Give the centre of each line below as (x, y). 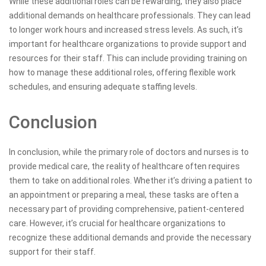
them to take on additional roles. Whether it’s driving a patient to (131, 180)
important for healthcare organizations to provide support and (128, 44)
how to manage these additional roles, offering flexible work (122, 72)
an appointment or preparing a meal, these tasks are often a (124, 194)
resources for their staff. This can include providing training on (128, 58)
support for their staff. (52, 251)
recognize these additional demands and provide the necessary (130, 237)
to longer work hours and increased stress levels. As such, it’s (126, 29)
